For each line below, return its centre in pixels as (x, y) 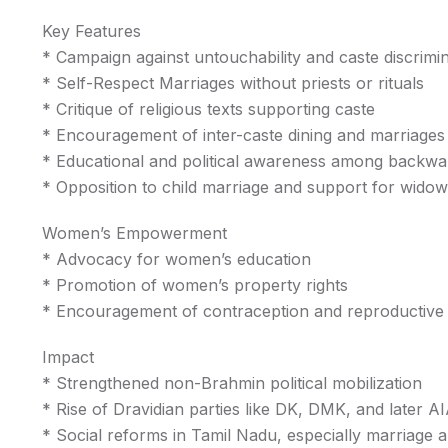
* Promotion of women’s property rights (195, 285)
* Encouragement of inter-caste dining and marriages (243, 135)
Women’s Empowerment (134, 233)
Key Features (91, 31)
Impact (68, 357)
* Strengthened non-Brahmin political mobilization (232, 383)
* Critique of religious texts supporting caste (208, 109)
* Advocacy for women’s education (176, 259)
